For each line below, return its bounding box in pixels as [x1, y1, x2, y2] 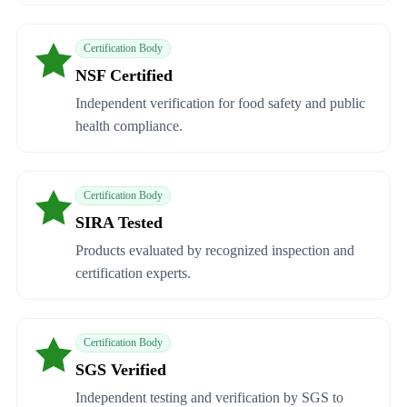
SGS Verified [75, 361, 166, 380]
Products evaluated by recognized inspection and [75, 243, 354, 259]
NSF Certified [75, 66, 173, 85]
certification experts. [75, 265, 191, 282]
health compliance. [75, 118, 183, 134]
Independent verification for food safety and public [75, 95, 365, 112]
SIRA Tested [75, 213, 163, 233]
